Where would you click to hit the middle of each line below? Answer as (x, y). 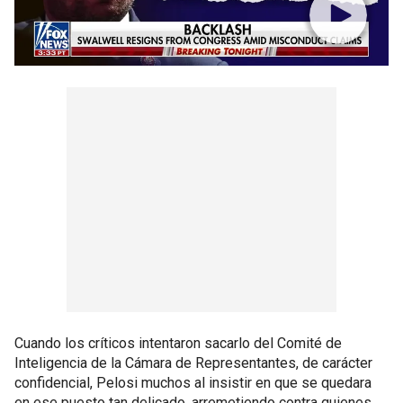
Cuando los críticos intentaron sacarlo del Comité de (178, 343)
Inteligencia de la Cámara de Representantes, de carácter (193, 363)
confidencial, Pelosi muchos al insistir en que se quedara (193, 383)
